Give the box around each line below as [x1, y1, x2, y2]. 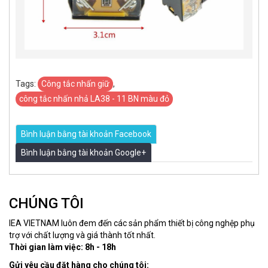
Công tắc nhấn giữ [41, 78, 109, 89]
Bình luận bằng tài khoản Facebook [21, 129, 151, 139]
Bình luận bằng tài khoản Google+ [21, 147, 146, 157]
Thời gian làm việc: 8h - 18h [9, 242, 116, 252]
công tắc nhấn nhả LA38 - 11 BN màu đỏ [19, 93, 169, 103]
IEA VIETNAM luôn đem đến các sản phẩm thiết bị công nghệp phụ [9, 218, 255, 228]
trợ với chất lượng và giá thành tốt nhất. [9, 230, 156, 240]
